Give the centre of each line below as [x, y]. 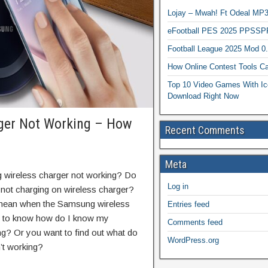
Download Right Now [203, 96]
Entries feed [188, 204]
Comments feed [195, 222]
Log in [178, 186]
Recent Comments [205, 130]
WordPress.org [193, 240]
